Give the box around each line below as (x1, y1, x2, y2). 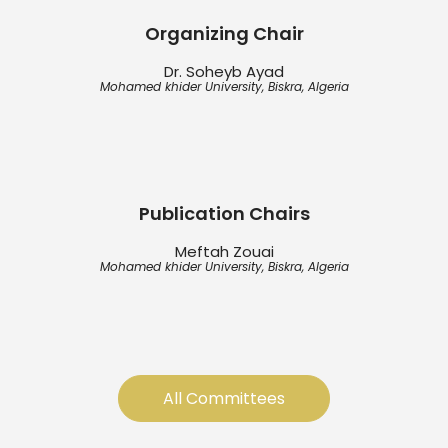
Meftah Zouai (174, 241, 274, 263)
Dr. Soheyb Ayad (164, 61, 284, 83)
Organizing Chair (144, 20, 304, 46)
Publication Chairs (138, 200, 310, 226)
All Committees (163, 387, 285, 411)
